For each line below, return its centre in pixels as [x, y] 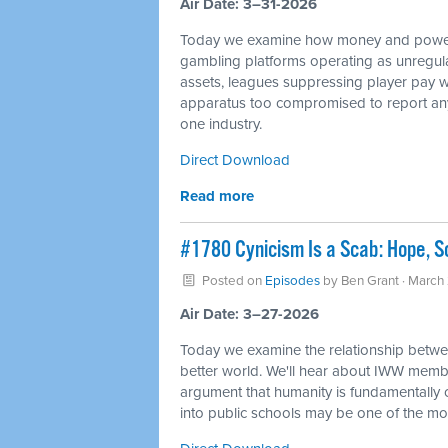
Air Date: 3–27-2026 [249, 314]
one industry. [221, 124]
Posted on [231, 281]
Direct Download [235, 160]
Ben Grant [369, 281]
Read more [217, 196]
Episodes [292, 281]
